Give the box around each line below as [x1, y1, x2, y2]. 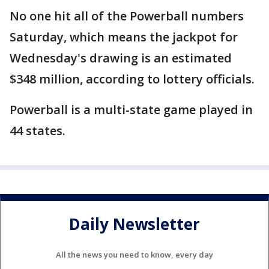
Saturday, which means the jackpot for [10, 29, 238, 46]
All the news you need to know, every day [56, 249, 213, 261]
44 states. [10, 122, 65, 139]
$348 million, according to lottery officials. [10, 71, 255, 88]
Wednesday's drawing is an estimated [10, 50, 232, 67]
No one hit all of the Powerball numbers [10, 8, 244, 25]
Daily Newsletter [69, 213, 200, 235]
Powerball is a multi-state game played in [10, 101, 253, 118]
